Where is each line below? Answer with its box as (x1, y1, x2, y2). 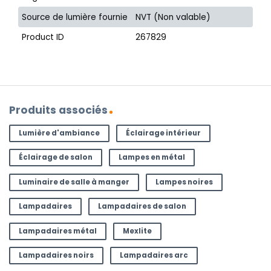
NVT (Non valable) (135, 11, 211, 23)
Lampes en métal (118, 152, 185, 163)
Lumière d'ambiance (18, 128, 100, 138)
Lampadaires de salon (97, 201, 186, 212)
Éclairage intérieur (125, 128, 201, 138)
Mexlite (122, 226, 152, 236)
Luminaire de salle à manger (18, 177, 129, 187)
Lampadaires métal (18, 226, 97, 236)
